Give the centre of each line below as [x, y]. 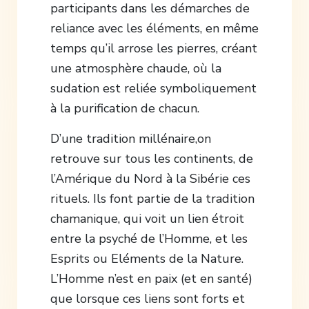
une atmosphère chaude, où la [136, 68]
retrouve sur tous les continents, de [151, 158]
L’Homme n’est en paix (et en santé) [151, 278]
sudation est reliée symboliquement [153, 88]
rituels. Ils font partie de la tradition [152, 198]
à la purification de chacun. [124, 108]
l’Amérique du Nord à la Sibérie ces [150, 178]
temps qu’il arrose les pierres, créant [153, 48]
